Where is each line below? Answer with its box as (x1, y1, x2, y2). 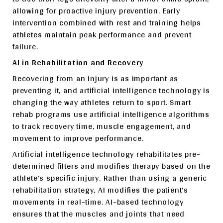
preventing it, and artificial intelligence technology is (12, 83, 210, 98)
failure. (12, 39, 38, 54)
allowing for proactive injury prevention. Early (12, 3, 180, 18)
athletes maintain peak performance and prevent (12, 27, 192, 42)
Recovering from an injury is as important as (12, 71, 179, 86)
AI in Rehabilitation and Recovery (12, 55, 143, 70)
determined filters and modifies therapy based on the (12, 158, 211, 173)
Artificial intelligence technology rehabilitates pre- (12, 146, 201, 161)
